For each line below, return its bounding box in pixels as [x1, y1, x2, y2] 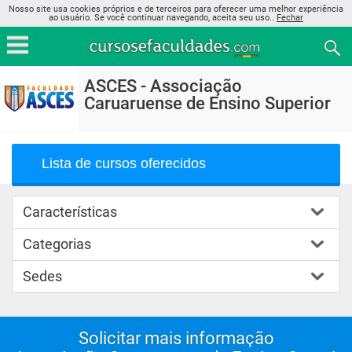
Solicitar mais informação [78, 328, 274, 348]
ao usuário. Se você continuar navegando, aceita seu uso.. [49, 13, 277, 23]
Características [23, 203, 117, 220]
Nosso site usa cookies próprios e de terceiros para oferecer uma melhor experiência [9, 4, 343, 14]
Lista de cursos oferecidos [42, 156, 206, 171]
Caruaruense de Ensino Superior [84, 93, 331, 113]
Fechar [277, 13, 303, 23]
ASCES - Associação [84, 76, 242, 96]
